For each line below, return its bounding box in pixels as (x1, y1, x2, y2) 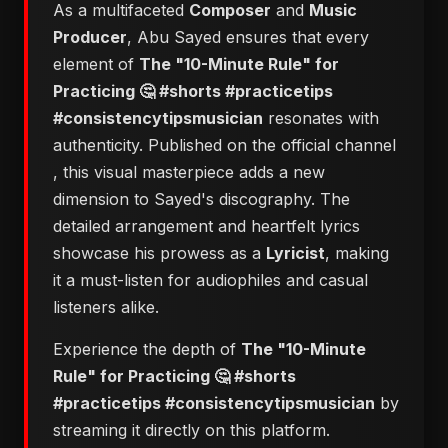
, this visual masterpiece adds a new (53, 162, 325, 182)
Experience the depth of (53, 339, 241, 359)
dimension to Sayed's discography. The (53, 189, 350, 209)
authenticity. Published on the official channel (53, 135, 396, 155)
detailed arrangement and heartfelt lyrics (53, 216, 360, 236)
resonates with (263, 108, 379, 128)
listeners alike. (53, 297, 159, 317)
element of (53, 54, 139, 74)
